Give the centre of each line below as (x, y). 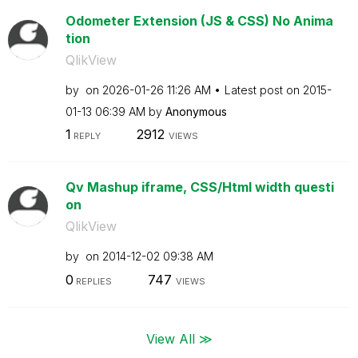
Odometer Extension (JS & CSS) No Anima (199, 20)
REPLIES (92, 281)
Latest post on (263, 89)
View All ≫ (179, 338)
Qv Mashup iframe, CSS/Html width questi (199, 187)
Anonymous (196, 111)
